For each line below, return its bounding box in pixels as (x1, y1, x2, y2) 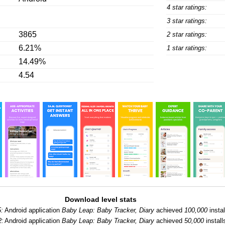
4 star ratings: (166, 4, 207, 11)
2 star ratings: (166, 31, 207, 38)
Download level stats (64, 195, 137, 203)
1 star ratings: (166, 44, 207, 52)
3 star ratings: (166, 17, 207, 25)
